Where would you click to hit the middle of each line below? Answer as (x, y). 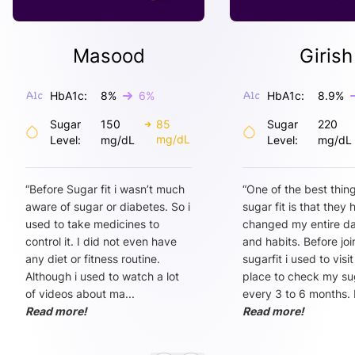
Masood (109, 56)
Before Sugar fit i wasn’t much (107, 189)
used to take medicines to (92, 224)
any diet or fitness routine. (93, 259)
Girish (326, 56)
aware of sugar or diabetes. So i (108, 207)
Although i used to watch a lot (102, 277)
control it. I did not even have (101, 242)
